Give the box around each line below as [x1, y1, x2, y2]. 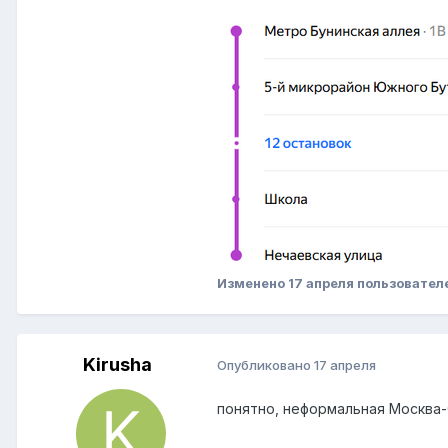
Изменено [217, 274, 288, 291]
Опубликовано [217, 357, 314, 374]
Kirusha [82, 353, 152, 375]
